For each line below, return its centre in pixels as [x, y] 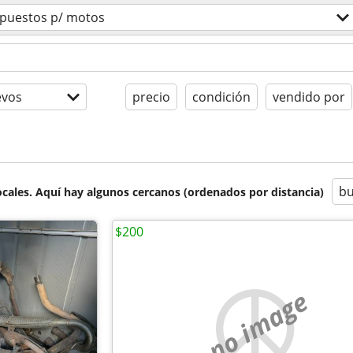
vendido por [309, 97]
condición [221, 97]
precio [151, 97]
